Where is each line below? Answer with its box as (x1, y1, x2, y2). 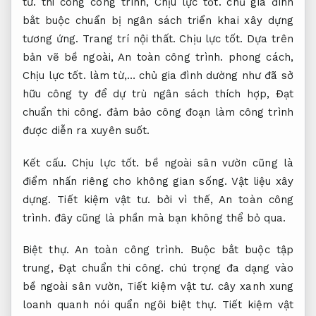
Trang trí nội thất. (82, 32, 176, 45)
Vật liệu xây (231, 174, 294, 188)
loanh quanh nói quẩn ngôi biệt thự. (23, 298, 222, 311)
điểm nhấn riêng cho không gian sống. (23, 174, 231, 188)
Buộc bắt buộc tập (183, 243, 293, 256)
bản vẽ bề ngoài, (23, 51, 119, 63)
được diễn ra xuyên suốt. (23, 124, 150, 137)
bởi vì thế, (150, 193, 219, 206)
